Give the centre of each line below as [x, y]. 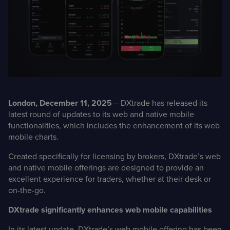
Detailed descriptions [50, 42]
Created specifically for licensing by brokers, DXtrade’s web [114, 156]
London [22, 103]
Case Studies [44, 26]
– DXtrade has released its [160, 103]
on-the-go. [28, 190]
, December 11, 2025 [74, 103]
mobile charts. [33, 137]
